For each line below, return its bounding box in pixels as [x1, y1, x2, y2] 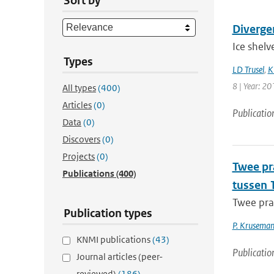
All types [62, 82, 96, 94]
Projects [62, 150, 95, 162]
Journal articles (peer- [76, 251, 163, 262]
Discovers [62, 133, 100, 145]
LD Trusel [232, 64, 264, 75]
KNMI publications [76, 234, 152, 245]
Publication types [64, 206, 152, 220]
